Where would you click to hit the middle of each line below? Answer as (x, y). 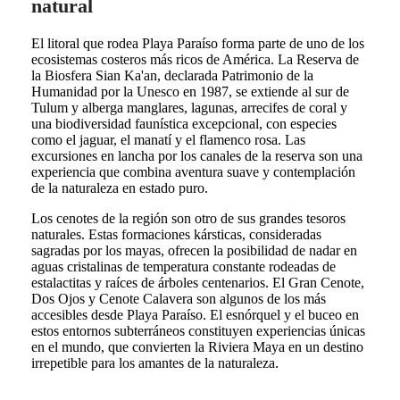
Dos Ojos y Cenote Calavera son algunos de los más (178, 299)
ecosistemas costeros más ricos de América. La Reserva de (195, 60)
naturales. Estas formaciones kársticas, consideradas (176, 235)
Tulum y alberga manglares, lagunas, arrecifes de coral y (189, 108)
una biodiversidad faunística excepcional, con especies (183, 124)
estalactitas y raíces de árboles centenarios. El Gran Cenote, (197, 283)
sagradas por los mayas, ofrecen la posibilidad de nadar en (194, 251)
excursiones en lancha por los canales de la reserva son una (196, 156)
